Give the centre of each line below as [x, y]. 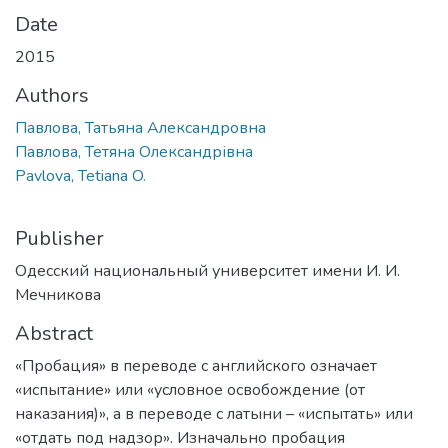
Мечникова [58, 294]
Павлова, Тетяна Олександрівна [134, 151]
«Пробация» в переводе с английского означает [196, 365]
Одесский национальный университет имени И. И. [207, 270]
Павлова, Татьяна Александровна [140, 127]
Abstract [54, 333]
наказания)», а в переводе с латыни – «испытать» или [214, 413]
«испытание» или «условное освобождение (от [190, 389]
